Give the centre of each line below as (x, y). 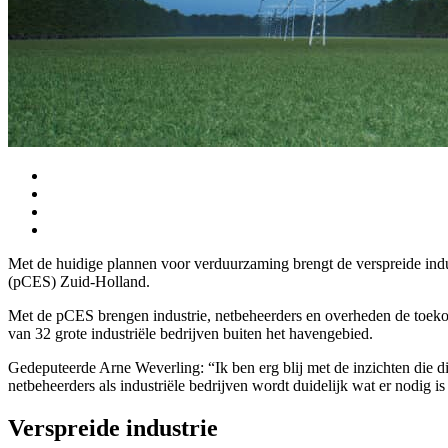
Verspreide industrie (113, 427)
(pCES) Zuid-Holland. (79, 282)
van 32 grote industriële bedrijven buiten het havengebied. (190, 334)
